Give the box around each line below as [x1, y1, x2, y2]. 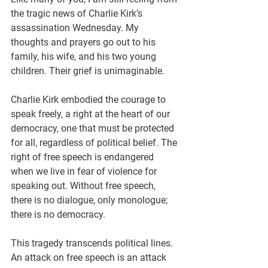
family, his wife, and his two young [11, 51, 159, 62]
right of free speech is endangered [11, 151, 156, 163]
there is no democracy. [11, 209, 105, 220]
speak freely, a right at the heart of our [11, 108, 172, 120]
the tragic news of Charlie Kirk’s [11, 8, 145, 19]
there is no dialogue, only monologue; [11, 194, 170, 206]
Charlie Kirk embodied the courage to [11, 94, 168, 105]
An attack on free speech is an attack [11, 252, 169, 263]
